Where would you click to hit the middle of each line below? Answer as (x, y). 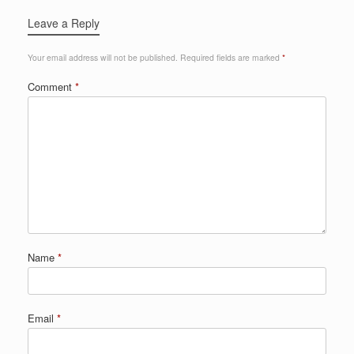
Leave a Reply (64, 23)
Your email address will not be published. (103, 58)
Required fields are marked (231, 58)
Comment (51, 87)
